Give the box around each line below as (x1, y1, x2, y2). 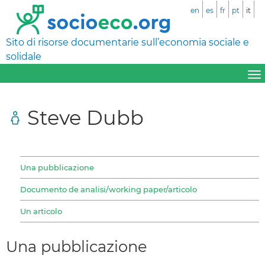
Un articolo (20, 206, 62, 216)
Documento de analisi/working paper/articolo (20, 184, 197, 194)
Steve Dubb (27, 105, 144, 130)
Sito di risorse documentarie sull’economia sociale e (6, 37, 249, 48)
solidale (6, 51, 41, 62)
